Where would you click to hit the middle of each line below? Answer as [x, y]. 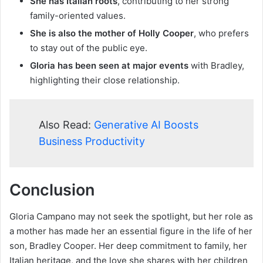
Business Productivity [92, 141]
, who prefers [221, 33]
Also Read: [66, 125]
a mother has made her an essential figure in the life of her [131, 231]
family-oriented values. [78, 16]
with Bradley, [216, 66]
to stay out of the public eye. [89, 48]
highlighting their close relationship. [105, 80]
